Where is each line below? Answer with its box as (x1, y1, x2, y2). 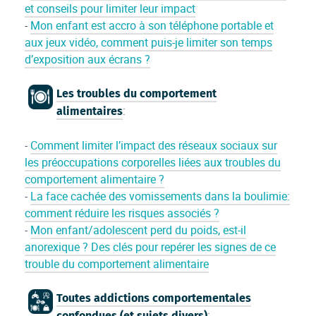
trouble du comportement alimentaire (25, 256, 209, 272)
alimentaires (56, 104, 123, 119)
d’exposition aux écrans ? (25, 51, 151, 68)
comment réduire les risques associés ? (25, 205, 220, 221)
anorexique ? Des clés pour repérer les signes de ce (25, 239, 276, 255)
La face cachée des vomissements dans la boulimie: (30, 188, 291, 205)
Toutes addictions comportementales (56, 291, 252, 305)
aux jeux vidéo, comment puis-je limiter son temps (25, 35, 273, 51)
